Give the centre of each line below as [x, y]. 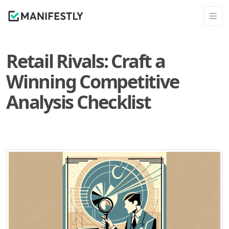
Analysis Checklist [78, 102]
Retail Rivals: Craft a [86, 61]
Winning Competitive [93, 82]
